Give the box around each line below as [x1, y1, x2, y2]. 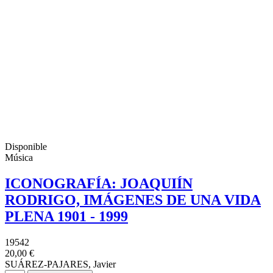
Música [5, 152, 33, 163]
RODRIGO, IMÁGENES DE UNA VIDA [5, 192, 261, 208]
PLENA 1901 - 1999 [5, 208, 128, 225]
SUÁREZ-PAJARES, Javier [5, 258, 116, 269]
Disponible [5, 141, 47, 152]
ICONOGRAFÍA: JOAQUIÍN [5, 175, 193, 192]
